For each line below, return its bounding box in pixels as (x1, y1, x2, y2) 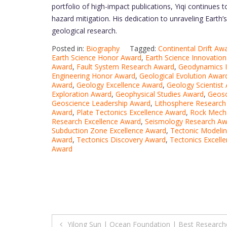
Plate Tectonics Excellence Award (77, 107, 186, 117)
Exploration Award (52, 89, 111, 99)
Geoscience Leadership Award (52, 98, 150, 108)
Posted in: (52, 43, 86, 53)
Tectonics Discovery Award (77, 134, 166, 144)
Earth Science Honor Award (52, 52, 141, 62)
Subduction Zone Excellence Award (52, 125, 166, 135)
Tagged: (130, 43, 158, 53)
